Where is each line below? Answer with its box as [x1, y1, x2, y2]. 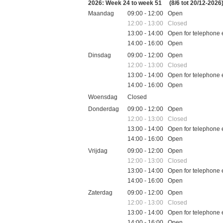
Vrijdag [88, 147, 108, 154]
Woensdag [88, 93, 117, 101]
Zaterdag [88, 189, 112, 196]
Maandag [88, 9, 114, 17]
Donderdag [88, 105, 119, 112]
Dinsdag [88, 51, 111, 59]
